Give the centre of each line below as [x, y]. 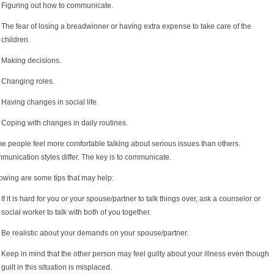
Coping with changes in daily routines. [65, 123]
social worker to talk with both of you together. [76, 212]
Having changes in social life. [50, 102]
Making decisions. [31, 60]
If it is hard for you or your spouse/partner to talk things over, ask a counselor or [131, 198]
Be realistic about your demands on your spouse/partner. [95, 233]
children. [16, 39]
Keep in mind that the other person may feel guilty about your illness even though [135, 254]
